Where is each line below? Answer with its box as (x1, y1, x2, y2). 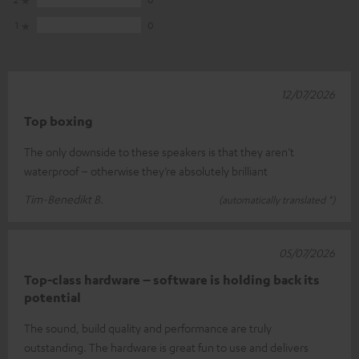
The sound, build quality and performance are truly (24, 320, 272, 335)
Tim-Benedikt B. (24, 191, 103, 206)
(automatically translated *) (219, 192, 335, 206)
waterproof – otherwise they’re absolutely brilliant (24, 163, 268, 178)
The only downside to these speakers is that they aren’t (24, 143, 294, 159)
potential (24, 288, 81, 305)
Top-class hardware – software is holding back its (24, 271, 320, 288)
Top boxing (24, 112, 93, 129)
